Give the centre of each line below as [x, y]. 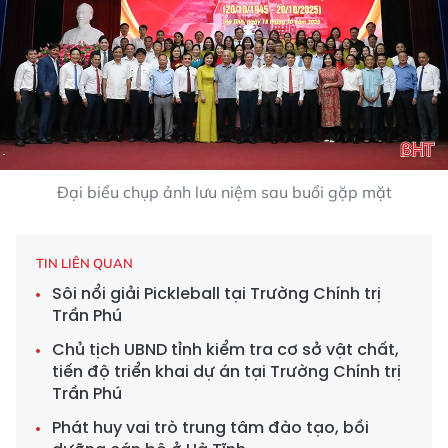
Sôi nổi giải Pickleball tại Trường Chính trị [216, 294]
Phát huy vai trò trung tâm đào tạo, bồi [210, 428]
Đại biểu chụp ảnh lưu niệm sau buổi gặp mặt [224, 192]
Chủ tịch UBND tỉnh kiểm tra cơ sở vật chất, [225, 350]
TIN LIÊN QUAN [84, 263]
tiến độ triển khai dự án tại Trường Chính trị [226, 372]
